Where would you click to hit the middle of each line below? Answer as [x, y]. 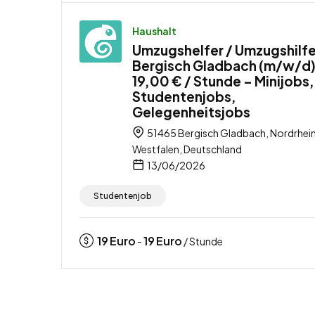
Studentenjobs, [184, 96]
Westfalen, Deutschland [187, 149]
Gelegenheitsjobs [191, 111]
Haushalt [154, 31]
